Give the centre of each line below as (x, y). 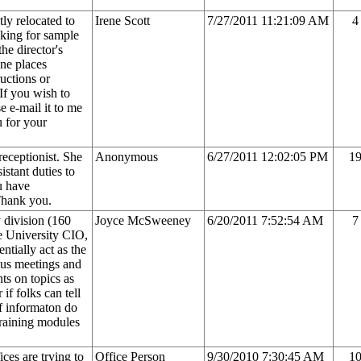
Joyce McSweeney (143, 220)
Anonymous (127, 156)
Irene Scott (122, 20)
